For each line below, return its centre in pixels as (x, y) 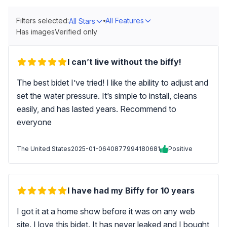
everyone (34, 122)
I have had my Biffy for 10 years (131, 191)
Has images (35, 32)
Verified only (76, 32)
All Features (125, 21)
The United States (44, 149)
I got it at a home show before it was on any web (106, 211)
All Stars (82, 21)
